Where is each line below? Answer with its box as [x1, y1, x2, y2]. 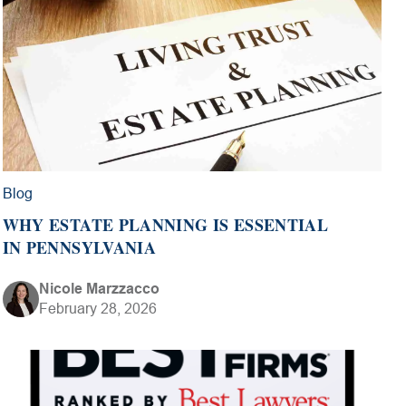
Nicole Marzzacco [38, 280, 159, 296]
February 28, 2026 [38, 300, 157, 316]
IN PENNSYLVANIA [2, 235, 157, 259]
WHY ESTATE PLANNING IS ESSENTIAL [2, 212, 329, 237]
